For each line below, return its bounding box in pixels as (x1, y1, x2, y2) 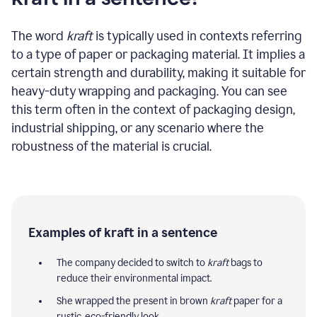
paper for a (231, 294, 282, 307)
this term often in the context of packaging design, (11, 101, 295, 117)
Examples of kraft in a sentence (28, 224, 217, 241)
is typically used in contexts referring (93, 28, 302, 44)
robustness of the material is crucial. (11, 138, 212, 154)
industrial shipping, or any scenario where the (11, 120, 264, 136)
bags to (229, 256, 263, 269)
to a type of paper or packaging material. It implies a (11, 46, 305, 62)
